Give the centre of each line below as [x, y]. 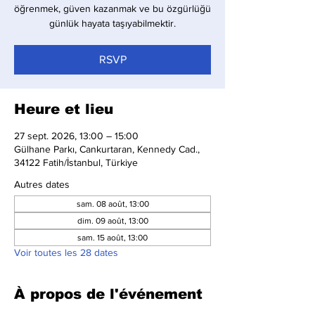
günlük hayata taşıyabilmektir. [112, 23]
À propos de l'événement [108, 294]
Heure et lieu [64, 109]
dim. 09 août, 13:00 [112, 221]
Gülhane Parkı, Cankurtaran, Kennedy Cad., [107, 149]
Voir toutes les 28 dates [66, 252]
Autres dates [42, 184]
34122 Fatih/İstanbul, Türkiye [76, 162]
